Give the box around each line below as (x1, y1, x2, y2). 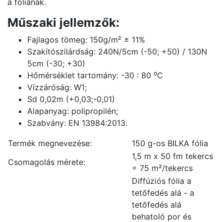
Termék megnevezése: (8, 138, 92, 148)
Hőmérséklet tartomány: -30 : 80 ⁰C (27, 70, 163, 80)
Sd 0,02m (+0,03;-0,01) (27, 94, 115, 104)
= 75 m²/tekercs (132, 163, 193, 173)
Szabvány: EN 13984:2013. (27, 118, 127, 128)
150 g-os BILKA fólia (132, 138, 208, 148)
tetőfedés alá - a (132, 188, 194, 198)
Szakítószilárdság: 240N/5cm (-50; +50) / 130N (27, 47, 207, 56)
